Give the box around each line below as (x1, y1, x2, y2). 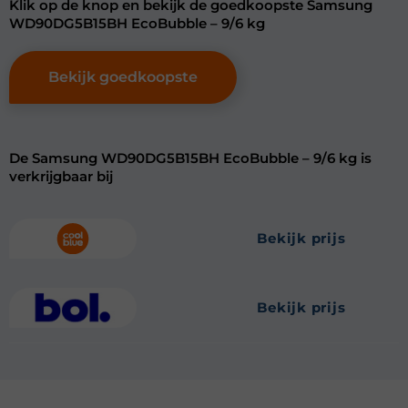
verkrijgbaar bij (9, 168, 113, 185)
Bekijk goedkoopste (48, 68, 198, 86)
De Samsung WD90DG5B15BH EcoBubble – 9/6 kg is (9, 149, 372, 167)
